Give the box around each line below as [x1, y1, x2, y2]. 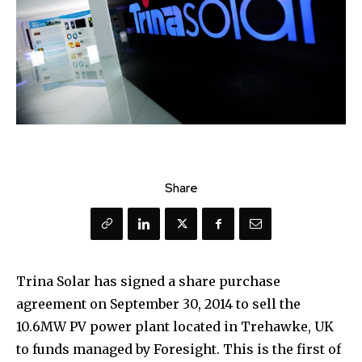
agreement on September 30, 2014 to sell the [16, 296, 301, 313]
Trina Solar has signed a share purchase [16, 273, 280, 290]
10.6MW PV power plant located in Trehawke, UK [16, 318, 334, 335]
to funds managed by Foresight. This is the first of [16, 341, 341, 358]
